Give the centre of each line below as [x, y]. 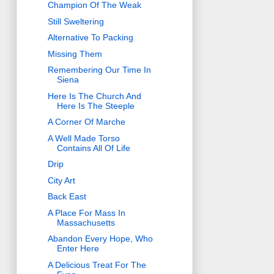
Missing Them [75, 54]
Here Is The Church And [94, 96]
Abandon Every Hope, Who [100, 239]
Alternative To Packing [90, 38]
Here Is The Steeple [95, 106]
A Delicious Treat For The [97, 265]
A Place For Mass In [86, 213]
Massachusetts [86, 222]
